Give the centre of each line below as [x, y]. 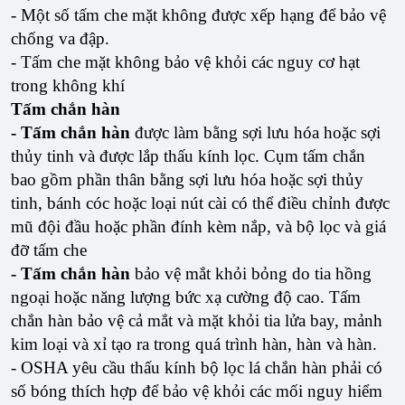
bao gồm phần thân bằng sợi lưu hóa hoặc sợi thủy [187, 180]
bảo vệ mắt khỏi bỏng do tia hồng [251, 274]
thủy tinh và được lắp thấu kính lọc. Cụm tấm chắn [188, 156]
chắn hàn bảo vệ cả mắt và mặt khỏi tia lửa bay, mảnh [197, 321]
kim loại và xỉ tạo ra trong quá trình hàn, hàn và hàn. [194, 344]
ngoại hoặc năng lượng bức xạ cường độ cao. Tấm [186, 297]
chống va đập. [60, 39]
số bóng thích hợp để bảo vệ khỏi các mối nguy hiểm [197, 391]
